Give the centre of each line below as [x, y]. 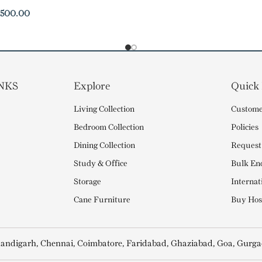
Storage [88, 182]
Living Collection [104, 109]
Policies [245, 127]
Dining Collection [105, 146]
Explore [92, 86]
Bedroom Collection [109, 127]
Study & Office [101, 164]
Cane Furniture [102, 200]
